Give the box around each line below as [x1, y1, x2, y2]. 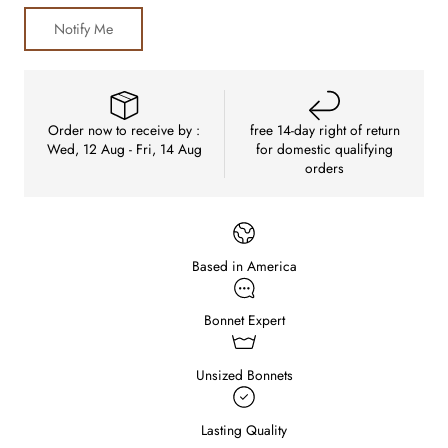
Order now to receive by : [48, 119, 200, 140]
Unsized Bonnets [195, 365, 293, 386]
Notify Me [54, 19, 113, 40]
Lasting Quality [201, 420, 287, 441]
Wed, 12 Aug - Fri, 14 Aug [46, 138, 202, 159]
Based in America [191, 255, 297, 276]
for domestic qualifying [256, 138, 393, 159]
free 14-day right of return [249, 119, 400, 140]
